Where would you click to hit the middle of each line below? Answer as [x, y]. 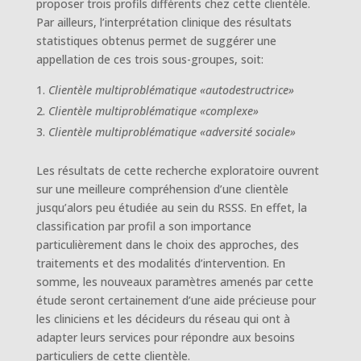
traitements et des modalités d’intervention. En [160, 263]
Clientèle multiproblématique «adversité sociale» [172, 131]
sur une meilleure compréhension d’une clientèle [162, 189]
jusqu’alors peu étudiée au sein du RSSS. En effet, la [171, 207]
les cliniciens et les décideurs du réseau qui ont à [163, 318]
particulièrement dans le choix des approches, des [167, 244]
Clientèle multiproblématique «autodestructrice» [171, 89]
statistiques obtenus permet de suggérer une [156, 40]
